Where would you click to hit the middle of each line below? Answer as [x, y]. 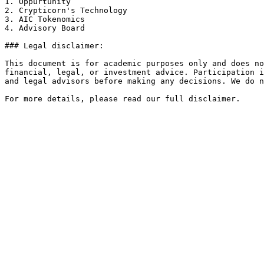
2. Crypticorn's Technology [66, 10]
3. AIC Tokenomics [45, 19]
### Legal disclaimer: [54, 46]
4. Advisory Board [45, 28]
